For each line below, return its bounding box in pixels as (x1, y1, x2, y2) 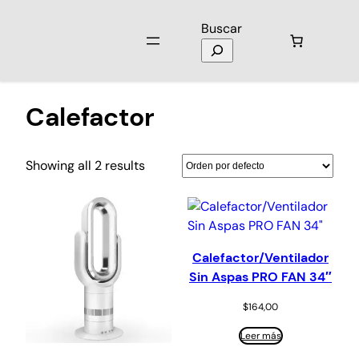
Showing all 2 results (26, 156, 145, 174)
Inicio (26, 67, 50, 80)
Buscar (200, 20, 242, 37)
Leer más (240, 329, 281, 342)
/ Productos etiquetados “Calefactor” (50, 67, 220, 80)
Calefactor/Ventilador (192, 248, 329, 266)
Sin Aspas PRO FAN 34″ (189, 268, 332, 285)
